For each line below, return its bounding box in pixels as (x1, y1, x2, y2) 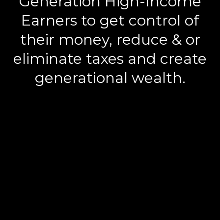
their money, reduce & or (20, 30, 200, 49)
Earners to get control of (21, 11, 199, 29)
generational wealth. (34, 68, 186, 87)
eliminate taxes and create (13, 49, 207, 68)
